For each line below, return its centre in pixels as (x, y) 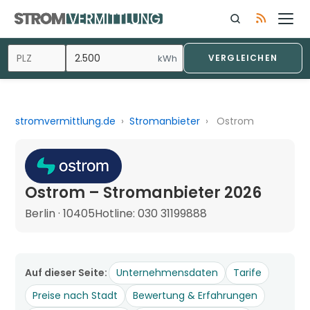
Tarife (248, 272)
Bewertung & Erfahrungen (195, 295)
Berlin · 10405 (60, 213)
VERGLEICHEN (243, 58)
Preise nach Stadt (75, 295)
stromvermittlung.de (66, 121)
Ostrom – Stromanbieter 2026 (144, 192)
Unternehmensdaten (167, 272)
